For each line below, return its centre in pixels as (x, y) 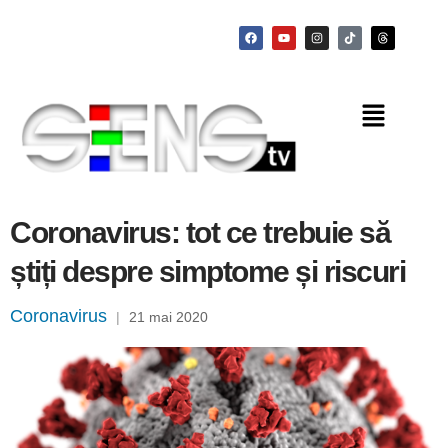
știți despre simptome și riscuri (207, 272)
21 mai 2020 (168, 317)
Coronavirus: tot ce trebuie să (200, 233)
